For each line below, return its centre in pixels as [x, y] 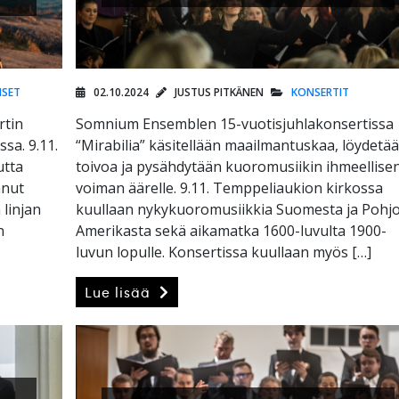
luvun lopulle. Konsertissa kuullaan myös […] [224, 252]
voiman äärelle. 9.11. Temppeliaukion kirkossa [230, 188]
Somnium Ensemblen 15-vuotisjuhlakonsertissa [235, 124]
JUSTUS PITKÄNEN [218, 93]
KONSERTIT [321, 93]
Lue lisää [120, 293]
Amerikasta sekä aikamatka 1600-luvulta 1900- [232, 231]
